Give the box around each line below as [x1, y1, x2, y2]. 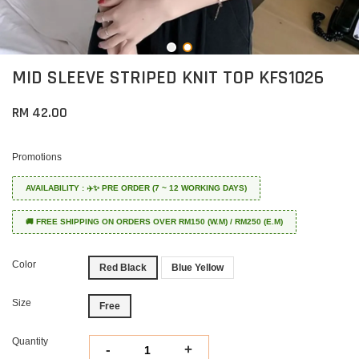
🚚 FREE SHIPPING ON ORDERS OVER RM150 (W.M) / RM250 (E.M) [26, 217, 283, 226]
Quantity [12, 336, 48, 347]
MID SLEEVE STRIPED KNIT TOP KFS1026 [12, 66, 324, 90]
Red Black [99, 262, 147, 273]
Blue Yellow [171, 262, 224, 273]
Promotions [12, 151, 62, 163]
